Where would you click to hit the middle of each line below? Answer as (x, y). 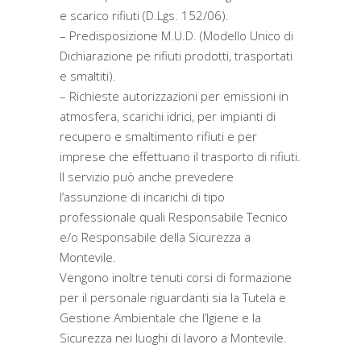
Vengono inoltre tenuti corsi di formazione (176, 277)
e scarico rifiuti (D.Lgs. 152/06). (144, 15)
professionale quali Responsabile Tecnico (174, 217)
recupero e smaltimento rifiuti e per (158, 136)
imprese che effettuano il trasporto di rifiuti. (180, 156)
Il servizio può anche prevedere (147, 176)
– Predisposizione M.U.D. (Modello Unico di (176, 35)
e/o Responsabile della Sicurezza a (155, 237)
